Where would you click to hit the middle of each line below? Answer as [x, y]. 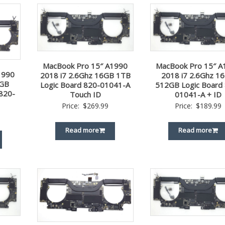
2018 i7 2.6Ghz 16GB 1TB [85, 75]
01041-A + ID [198, 94]
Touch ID [85, 94]
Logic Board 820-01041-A [85, 85]
